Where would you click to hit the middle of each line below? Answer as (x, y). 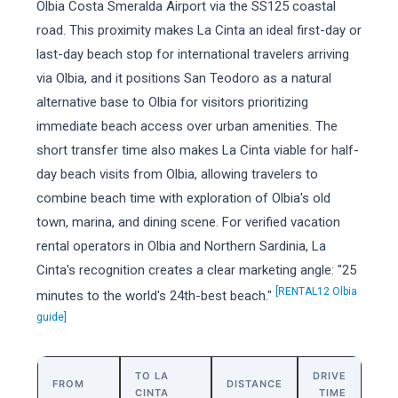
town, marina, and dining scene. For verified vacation (188, 222)
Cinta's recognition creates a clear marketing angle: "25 (196, 270)
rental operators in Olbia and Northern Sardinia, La (181, 246)
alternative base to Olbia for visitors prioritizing (172, 102)
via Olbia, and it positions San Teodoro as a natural (183, 78)
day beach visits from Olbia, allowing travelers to (177, 174)
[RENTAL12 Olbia (316, 291)
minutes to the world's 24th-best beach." (155, 296)
